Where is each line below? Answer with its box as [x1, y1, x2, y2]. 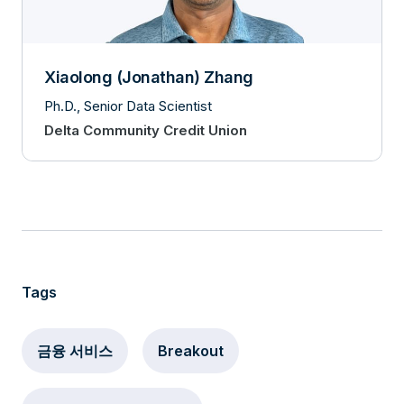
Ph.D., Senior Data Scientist [44, 97, 212, 115]
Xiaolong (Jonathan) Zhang [44, 68, 253, 87]
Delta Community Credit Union [44, 122, 247, 139]
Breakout [158, 342, 224, 360]
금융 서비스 [37, 342, 113, 360]
